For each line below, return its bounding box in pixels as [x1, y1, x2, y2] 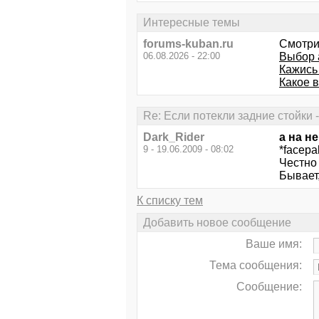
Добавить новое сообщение [143, 216, 291, 229]
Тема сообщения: [209, 258, 302, 271]
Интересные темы [143, 16, 240, 28]
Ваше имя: [246, 237, 302, 250]
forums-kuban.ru [143, 38, 234, 50]
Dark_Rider [143, 131, 204, 144]
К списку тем [137, 194, 203, 207]
